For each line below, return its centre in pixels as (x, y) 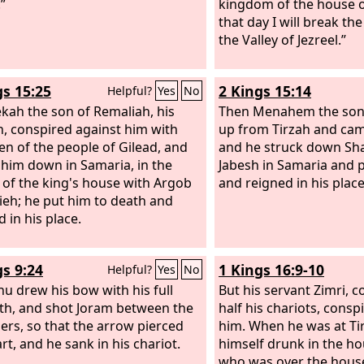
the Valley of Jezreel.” (282, 39)
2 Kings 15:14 (265, 91)
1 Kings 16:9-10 (271, 270)
